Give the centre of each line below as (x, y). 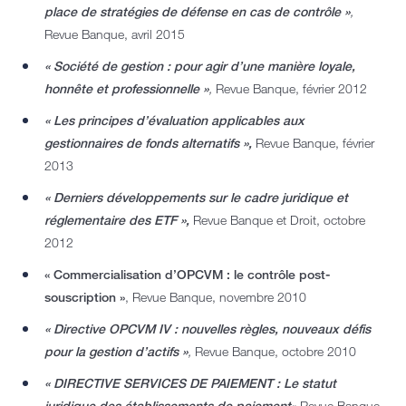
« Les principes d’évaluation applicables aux (174, 121)
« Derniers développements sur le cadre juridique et (196, 198)
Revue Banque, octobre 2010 (274, 352)
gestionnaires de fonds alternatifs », (148, 143)
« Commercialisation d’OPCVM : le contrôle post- (187, 275)
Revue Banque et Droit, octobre (279, 220)
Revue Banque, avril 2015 (115, 34)
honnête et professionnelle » (126, 89)
